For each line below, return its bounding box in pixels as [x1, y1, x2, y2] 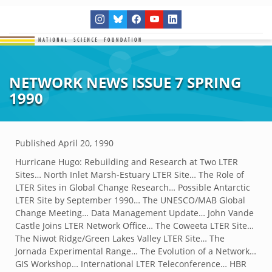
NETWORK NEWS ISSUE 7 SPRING [9, 72, 241, 92]
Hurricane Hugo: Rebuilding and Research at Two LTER [15, 156, 238, 168]
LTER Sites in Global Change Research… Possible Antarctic [15, 182, 250, 193]
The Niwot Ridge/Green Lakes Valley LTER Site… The [15, 233, 225, 244]
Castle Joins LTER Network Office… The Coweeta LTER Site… [15, 220, 254, 231]
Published [15, 137, 58, 149]
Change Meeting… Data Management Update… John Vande [15, 207, 254, 219]
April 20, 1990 [58, 137, 114, 149]
